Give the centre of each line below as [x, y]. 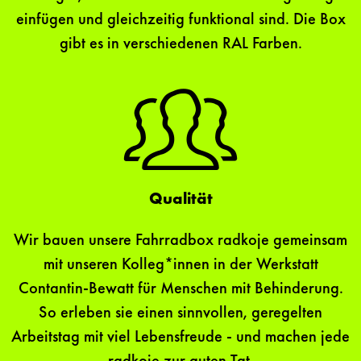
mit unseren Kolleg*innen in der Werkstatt [180, 266]
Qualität [180, 200]
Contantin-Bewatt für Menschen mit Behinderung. [180, 290]
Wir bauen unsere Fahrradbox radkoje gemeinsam [180, 241]
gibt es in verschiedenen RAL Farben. [180, 45]
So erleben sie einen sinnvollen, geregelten [180, 314]
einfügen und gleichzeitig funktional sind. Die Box [180, 21]
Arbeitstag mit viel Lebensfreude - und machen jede [180, 338]
